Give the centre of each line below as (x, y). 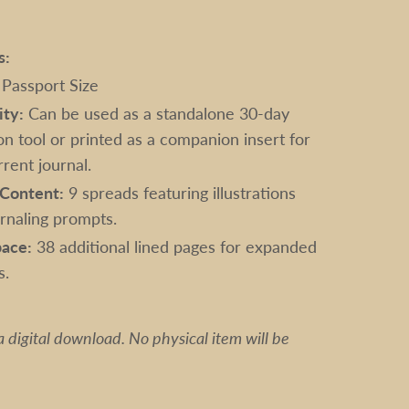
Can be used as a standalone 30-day (157, 112)
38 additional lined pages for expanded (175, 246)
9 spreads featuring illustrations (180, 192)
